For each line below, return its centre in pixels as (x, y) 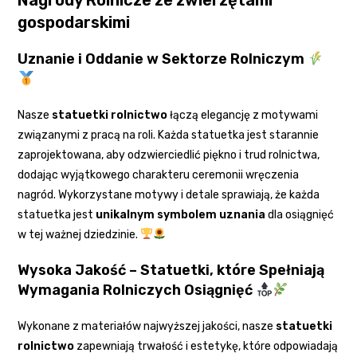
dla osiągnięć (300, 214)
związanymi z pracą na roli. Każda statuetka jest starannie (169, 135)
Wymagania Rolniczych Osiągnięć (137, 290)
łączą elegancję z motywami (243, 115)
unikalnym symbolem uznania (180, 214)
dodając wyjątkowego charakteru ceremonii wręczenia (159, 175)
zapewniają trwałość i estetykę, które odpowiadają (206, 346)
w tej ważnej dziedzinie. (79, 234)
